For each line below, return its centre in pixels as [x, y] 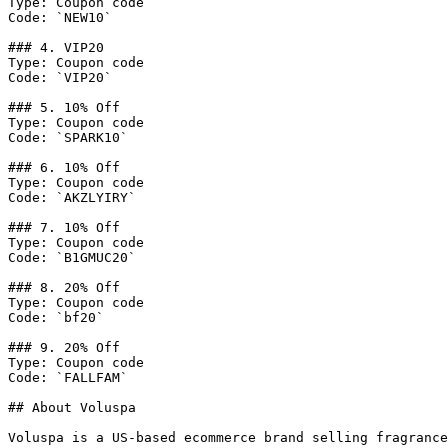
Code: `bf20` [56, 317]
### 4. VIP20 [56, 47]
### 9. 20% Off [64, 347]
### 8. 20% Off [64, 287]
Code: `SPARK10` [68, 137]
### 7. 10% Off [64, 227]
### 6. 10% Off [64, 167]
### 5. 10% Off [64, 107]
